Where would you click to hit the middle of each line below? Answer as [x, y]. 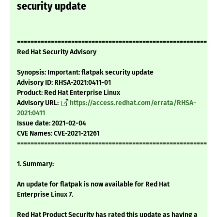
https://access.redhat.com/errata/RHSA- [133, 103]
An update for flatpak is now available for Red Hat [93, 185]
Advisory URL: [39, 103]
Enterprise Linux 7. [45, 195]
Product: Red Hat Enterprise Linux [69, 93]
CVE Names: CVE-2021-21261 [58, 134]
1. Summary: [35, 164]
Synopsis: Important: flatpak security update [85, 73]
